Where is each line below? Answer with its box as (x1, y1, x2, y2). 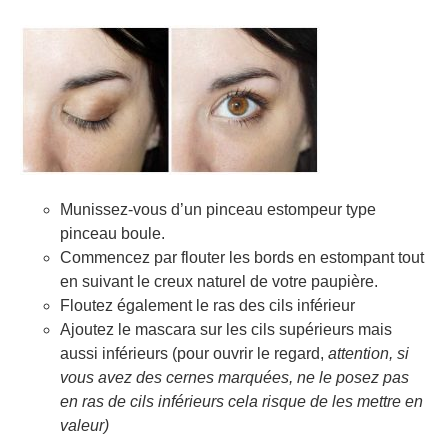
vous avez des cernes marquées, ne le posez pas (60, 368, 409, 386)
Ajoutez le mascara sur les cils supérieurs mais (60, 320, 392, 338)
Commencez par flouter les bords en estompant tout (60, 248, 424, 266)
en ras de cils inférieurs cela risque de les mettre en (60, 392, 423, 410)
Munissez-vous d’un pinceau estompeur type (60, 200, 376, 218)
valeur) (60, 416, 109, 434)
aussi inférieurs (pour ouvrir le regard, (60, 344, 328, 362)
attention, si (328, 344, 409, 362)
